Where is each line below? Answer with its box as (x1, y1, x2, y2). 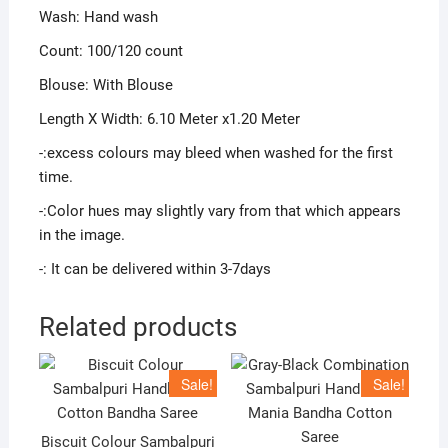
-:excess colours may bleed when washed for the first (38, 144, 393, 163)
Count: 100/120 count (38, 42, 183, 61)
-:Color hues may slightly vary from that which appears (38, 202, 401, 221)
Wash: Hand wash (38, 8, 158, 27)
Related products (38, 312, 237, 343)
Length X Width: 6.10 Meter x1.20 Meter (38, 110, 300, 129)
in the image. (38, 226, 125, 245)
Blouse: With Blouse (38, 76, 173, 95)
